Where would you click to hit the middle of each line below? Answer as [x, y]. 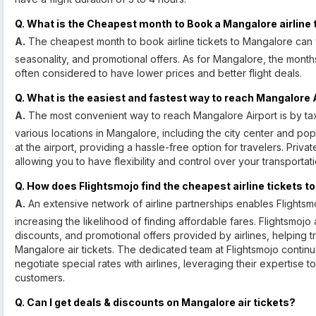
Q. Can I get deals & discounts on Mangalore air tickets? [155, 303]
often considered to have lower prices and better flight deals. [158, 73]
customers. [40, 278]
